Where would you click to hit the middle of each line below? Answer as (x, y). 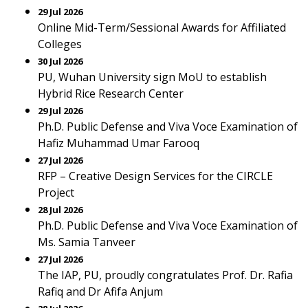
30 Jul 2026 (60, 61)
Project (56, 192)
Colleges (60, 44)
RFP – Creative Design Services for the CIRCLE (155, 176)
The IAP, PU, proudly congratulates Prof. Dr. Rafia (165, 275)
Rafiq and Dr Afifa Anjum (100, 291)
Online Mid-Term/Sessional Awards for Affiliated (162, 27)
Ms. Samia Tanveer (87, 242)
